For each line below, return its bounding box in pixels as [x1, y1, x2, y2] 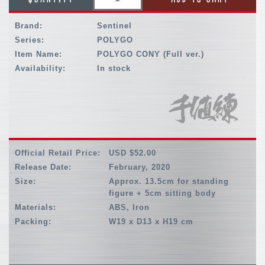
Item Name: [15, 50, 62, 59]
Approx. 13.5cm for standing [109, 177, 230, 186]
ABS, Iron [109, 203, 150, 212]
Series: [15, 35, 44, 45]
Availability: [15, 64, 66, 73]
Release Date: [15, 163, 72, 172]
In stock [97, 64, 131, 73]
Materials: [15, 203, 56, 212]
